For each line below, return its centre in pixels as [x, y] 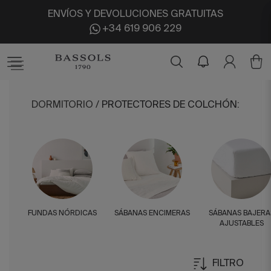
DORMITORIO [62, 105]
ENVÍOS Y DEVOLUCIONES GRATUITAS [135, 15]
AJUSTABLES [241, 224]
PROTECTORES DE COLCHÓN [169, 105]
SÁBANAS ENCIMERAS [152, 214]
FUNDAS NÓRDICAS [62, 214]
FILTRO [228, 264]
